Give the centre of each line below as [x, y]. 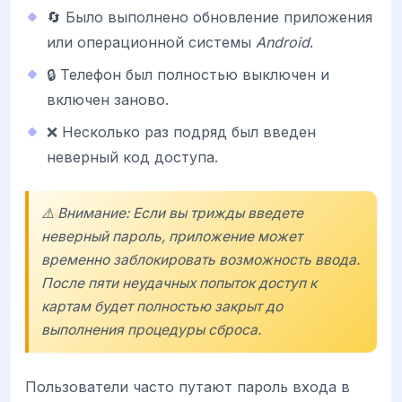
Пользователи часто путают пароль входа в [188, 386]
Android [283, 42]
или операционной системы [151, 42]
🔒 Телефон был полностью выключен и [188, 74]
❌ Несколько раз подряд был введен [181, 131]
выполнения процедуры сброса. [151, 329]
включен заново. [108, 99]
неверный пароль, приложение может [172, 236]
